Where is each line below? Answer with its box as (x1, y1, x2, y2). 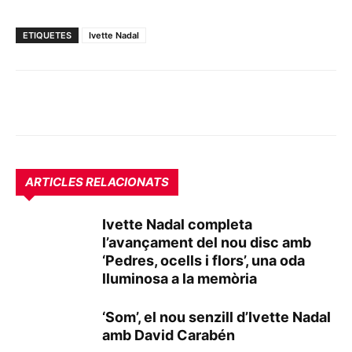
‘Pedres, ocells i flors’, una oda (102, 251, 305, 269)
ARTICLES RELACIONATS (25, 174, 169, 189)
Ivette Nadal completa (102, 215, 252, 233)
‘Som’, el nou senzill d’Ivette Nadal (102, 308, 331, 325)
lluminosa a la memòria (102, 269, 257, 287)
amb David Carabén (102, 326, 235, 343)
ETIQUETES (23, 29, 71, 41)
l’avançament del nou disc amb (102, 233, 311, 251)
